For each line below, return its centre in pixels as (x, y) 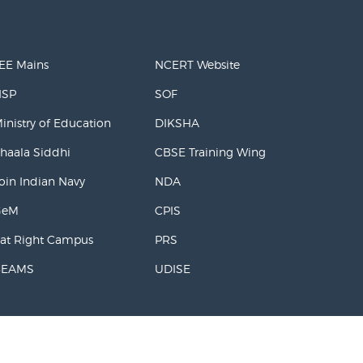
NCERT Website (197, 64)
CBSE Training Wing (210, 152)
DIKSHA (177, 123)
